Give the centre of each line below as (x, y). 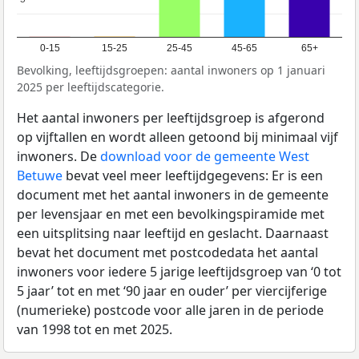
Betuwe (40, 176)
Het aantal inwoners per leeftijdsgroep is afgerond (171, 118)
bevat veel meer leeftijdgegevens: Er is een (193, 176)
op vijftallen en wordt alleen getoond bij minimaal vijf (177, 137)
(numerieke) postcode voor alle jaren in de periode (170, 311)
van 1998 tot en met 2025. (95, 330)
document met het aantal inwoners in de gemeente (173, 195)
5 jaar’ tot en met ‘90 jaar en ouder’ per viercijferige (172, 291)
